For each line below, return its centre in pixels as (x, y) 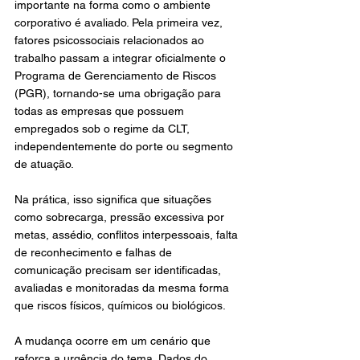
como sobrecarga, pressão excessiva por (121, 217)
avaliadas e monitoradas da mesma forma (123, 288)
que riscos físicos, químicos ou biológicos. (120, 305)
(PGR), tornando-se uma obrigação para (119, 93)
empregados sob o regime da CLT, (104, 129)
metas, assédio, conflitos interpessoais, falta (128, 235)
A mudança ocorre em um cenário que (114, 341)
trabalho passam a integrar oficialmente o (122, 58)
